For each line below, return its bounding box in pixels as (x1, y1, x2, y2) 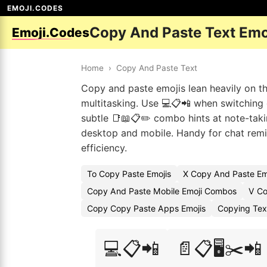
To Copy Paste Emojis (87, 169, 171, 179)
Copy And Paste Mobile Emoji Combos (87, 186, 237, 196)
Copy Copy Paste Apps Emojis (87, 203, 206, 213)
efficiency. (81, 142, 127, 154)
